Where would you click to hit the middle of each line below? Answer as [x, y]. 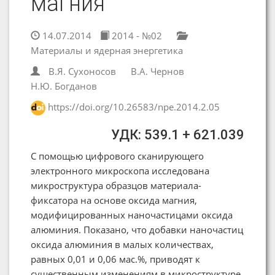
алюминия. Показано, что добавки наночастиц [137, 229]
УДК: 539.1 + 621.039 [178, 134]
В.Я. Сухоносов [82, 71]
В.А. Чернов [157, 71]
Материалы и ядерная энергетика [107, 50]
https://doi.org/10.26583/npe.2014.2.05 [134, 107]
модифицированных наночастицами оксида [132, 215]
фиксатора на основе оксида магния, [114, 200]
